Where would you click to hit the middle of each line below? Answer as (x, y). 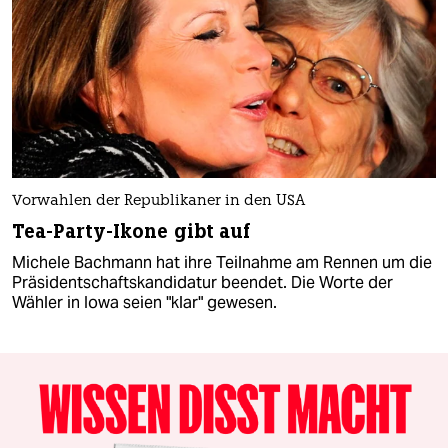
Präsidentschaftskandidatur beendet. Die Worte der (202, 283)
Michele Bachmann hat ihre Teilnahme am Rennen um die (222, 263)
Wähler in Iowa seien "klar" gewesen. (144, 303)
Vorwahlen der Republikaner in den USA (158, 202)
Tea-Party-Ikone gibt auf (132, 232)
